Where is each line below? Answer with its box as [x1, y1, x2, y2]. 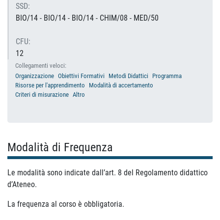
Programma [152, 72, 182, 80]
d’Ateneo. [7, 180, 37, 189]
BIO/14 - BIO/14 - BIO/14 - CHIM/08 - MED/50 [16, 13, 159, 23]
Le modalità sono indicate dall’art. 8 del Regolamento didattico [7, 168, 208, 177]
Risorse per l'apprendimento [15, 82, 85, 89]
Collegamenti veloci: [15, 62, 66, 69]
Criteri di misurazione [15, 91, 69, 98]
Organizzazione [15, 72, 54, 80]
